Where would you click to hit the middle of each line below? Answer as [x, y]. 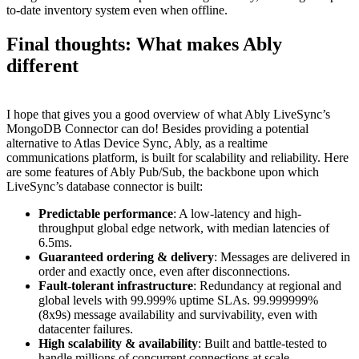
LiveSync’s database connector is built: [105, 187]
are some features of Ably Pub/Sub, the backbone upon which [163, 172]
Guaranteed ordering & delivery [126, 257]
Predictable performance [106, 214]
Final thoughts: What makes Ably [144, 44]
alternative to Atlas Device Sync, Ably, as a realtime [137, 143]
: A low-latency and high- [237, 214]
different [42, 66]
